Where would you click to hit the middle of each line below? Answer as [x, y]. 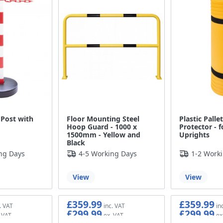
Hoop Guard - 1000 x [102, 126]
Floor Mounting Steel [103, 118]
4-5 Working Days [108, 153]
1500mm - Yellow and [104, 134]
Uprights [194, 134]
